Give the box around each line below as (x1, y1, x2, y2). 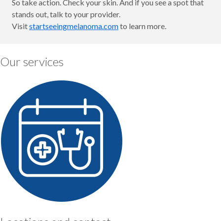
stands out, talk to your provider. (12, 9, 120, 19)
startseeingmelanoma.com (29, 21, 118, 31)
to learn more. (118, 21, 166, 31)
